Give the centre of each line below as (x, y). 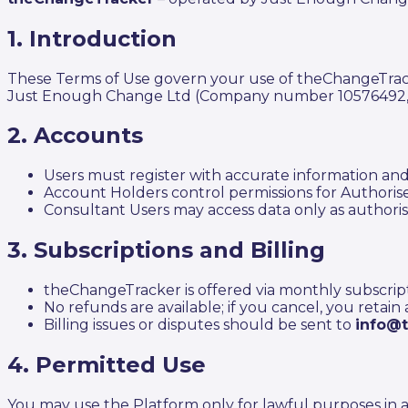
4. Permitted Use (107, 365)
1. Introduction (92, 38)
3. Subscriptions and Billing (166, 250)
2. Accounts (75, 136)
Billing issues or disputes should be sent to (199, 325)
